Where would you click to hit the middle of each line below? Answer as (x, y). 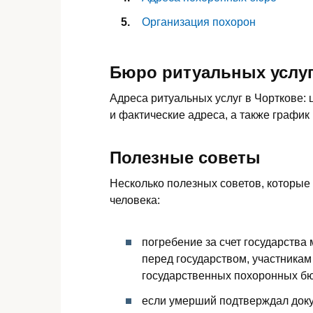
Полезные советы (185, 158)
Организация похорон (199, 22)
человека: (135, 201)
